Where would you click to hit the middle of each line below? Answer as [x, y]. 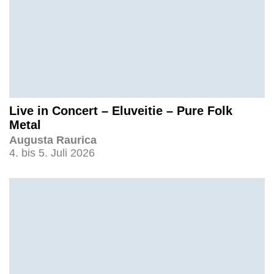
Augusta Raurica [53, 140]
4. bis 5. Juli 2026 [52, 153]
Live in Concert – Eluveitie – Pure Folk [121, 110]
